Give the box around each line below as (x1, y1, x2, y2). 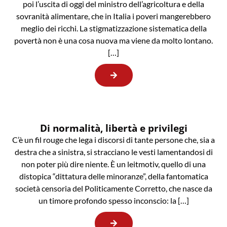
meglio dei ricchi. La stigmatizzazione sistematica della (20, 23, 207, 33)
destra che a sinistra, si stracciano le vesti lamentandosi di (14, 147, 213, 157)
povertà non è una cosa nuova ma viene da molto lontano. (14, 35, 213, 46)
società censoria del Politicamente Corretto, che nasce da (15, 183, 212, 194)
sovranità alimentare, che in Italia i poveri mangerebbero (16, 11, 211, 21)
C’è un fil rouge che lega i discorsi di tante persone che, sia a (12, 135, 215, 145)
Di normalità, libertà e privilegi (40, 121, 187, 135)
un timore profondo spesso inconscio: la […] (38, 196, 189, 206)
